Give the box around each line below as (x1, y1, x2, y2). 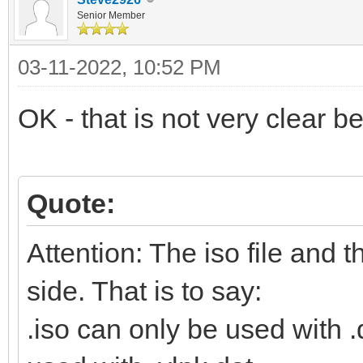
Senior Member (77, 9, 145, 21)
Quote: (27, 187, 115, 219)
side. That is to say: (27, 275, 262, 306)
